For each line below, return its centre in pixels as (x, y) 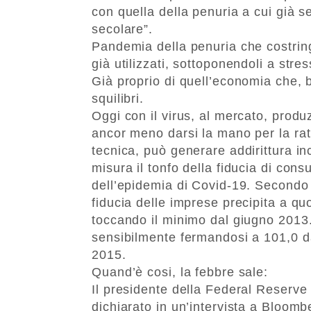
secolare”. (123, 29)
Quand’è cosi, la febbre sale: (180, 272)
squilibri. (118, 98)
